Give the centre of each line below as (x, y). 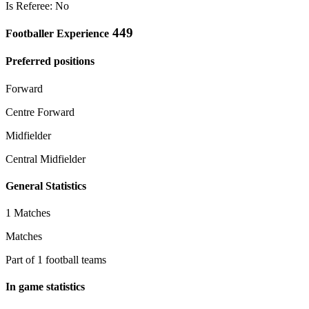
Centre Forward (40, 112)
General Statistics (46, 186)
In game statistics (45, 287)
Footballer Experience (57, 33)
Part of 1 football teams (56, 260)
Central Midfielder (46, 159)
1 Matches (28, 213)
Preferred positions (50, 61)
